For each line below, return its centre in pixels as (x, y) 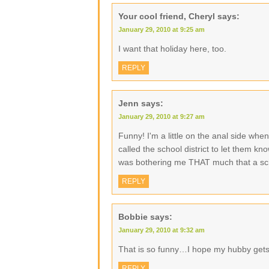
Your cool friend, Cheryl (167, 16)
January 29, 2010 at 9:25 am (162, 29)
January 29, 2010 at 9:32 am (162, 230)
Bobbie (133, 217)
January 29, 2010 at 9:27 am (162, 116)
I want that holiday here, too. (172, 49)
